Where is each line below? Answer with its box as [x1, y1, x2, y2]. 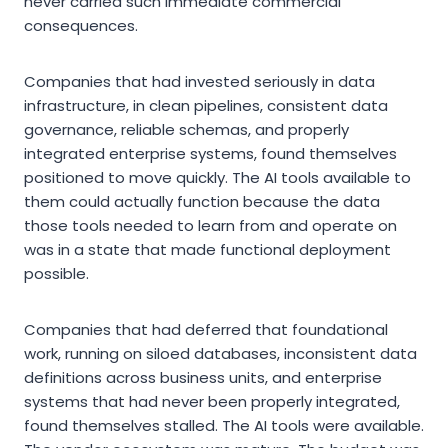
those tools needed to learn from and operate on [24, 214, 397, 236]
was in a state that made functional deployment [24, 238, 391, 260]
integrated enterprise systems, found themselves [24, 142, 397, 164]
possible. [24, 262, 89, 284]
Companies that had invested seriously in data [24, 70, 375, 92]
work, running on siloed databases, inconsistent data [24, 342, 417, 364]
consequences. [24, 14, 138, 36]
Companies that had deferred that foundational [24, 318, 388, 340]
